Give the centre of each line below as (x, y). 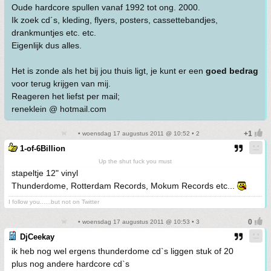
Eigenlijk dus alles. (47, 45)
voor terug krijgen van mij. (61, 83)
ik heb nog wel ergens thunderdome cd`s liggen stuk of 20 (122, 251)
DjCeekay (37, 237)
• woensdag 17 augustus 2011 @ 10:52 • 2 (138, 133)
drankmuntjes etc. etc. (54, 33)
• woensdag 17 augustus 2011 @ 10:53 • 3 (138, 222)
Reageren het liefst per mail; (66, 96)
